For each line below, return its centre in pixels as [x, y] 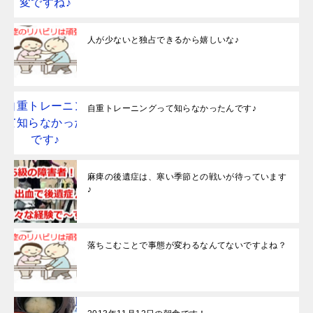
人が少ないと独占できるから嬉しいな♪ [163, 40]
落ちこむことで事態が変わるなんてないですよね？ [187, 246]
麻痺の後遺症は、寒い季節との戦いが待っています [187, 177]
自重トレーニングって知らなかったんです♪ [172, 109]
